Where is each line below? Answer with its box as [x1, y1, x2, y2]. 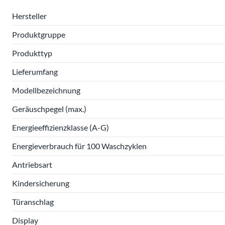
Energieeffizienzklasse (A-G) [12, 123, 109, 132]
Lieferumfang [12, 67, 58, 76]
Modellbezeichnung [12, 85, 80, 95]
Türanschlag [12, 197, 54, 206]
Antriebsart [12, 160, 52, 169]
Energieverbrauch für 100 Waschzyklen [12, 141, 147, 151]
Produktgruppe [12, 30, 65, 39]
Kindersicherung [12, 178, 69, 188]
